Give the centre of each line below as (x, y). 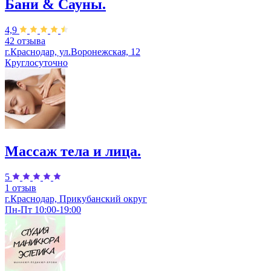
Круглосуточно (36, 62)
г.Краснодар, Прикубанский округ (76, 198)
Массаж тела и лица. (73, 151)
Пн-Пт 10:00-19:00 (43, 209)
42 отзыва (25, 41)
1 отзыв (21, 188)
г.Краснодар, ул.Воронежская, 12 (73, 51)
